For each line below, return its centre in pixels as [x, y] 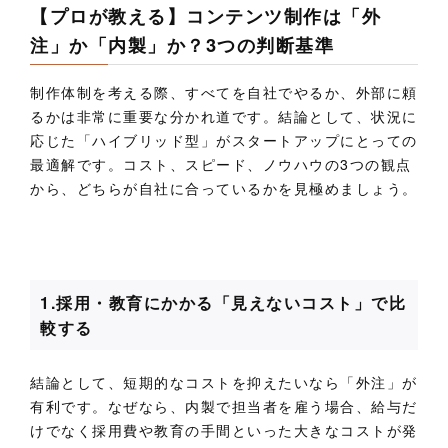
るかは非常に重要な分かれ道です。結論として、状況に [224, 116]
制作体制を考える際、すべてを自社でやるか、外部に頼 [224, 92]
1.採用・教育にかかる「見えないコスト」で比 [223, 303]
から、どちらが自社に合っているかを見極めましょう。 [224, 188]
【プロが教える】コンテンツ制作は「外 [206, 16]
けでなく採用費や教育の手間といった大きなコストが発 [224, 430]
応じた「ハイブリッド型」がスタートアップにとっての [224, 140]
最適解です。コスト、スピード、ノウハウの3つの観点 [221, 164]
